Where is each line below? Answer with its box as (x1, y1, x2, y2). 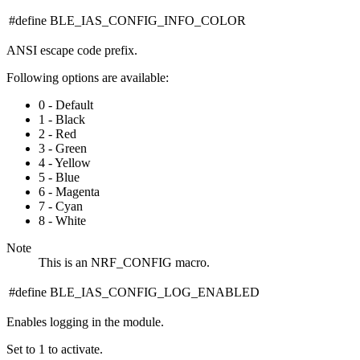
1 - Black (39, 112, 85, 126)
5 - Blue (39, 170, 80, 184)
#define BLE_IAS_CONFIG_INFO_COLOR (9, 13, 246, 27)
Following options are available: (6, 70, 169, 84)
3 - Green (39, 141, 87, 155)
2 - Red (39, 126, 76, 141)
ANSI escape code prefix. (6, 43, 137, 57)
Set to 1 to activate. (6, 342, 103, 356)
